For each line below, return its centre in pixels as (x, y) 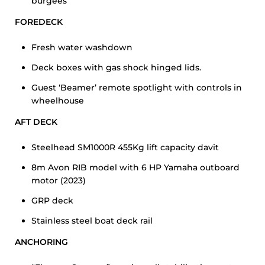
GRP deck (52, 201)
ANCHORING (41, 242)
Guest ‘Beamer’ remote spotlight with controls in (137, 88)
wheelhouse (58, 101)
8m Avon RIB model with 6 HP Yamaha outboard (135, 167)
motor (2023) (59, 180)
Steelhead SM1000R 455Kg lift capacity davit (125, 147)
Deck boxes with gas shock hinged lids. (116, 67)
